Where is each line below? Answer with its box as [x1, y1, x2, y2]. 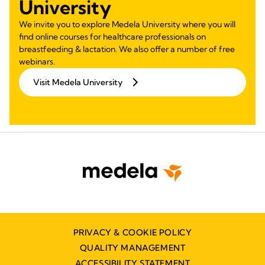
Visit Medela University [33, 76, 122, 88]
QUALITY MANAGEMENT [79, 242, 186, 253]
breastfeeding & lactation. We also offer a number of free [19, 43, 235, 54]
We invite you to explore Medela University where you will [19, 18, 235, 30]
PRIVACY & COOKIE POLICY [73, 227, 192, 238]
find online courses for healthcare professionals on [19, 31, 206, 42]
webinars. [19, 56, 55, 67]
